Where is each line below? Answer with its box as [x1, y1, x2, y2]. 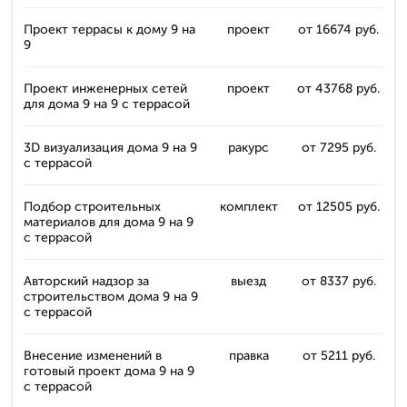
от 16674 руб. [298, 22, 379, 37]
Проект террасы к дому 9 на [24, 22, 195, 37]
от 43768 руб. [297, 81, 380, 96]
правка [228, 348, 269, 363]
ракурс [228, 140, 269, 155]
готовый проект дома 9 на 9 [24, 363, 194, 379]
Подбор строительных [24, 199, 161, 214]
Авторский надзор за [24, 273, 149, 289]
